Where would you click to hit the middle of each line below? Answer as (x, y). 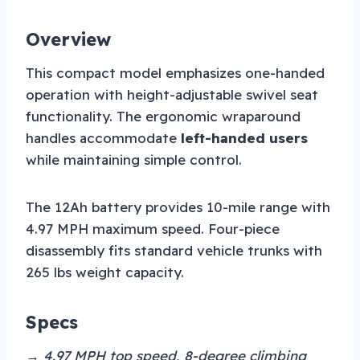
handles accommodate (103, 138)
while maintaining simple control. (134, 160)
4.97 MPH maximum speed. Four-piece (153, 229)
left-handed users (244, 138)
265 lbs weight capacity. (105, 272)
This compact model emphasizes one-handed (175, 73)
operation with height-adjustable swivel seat (172, 95)
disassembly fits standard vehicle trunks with (174, 251)
